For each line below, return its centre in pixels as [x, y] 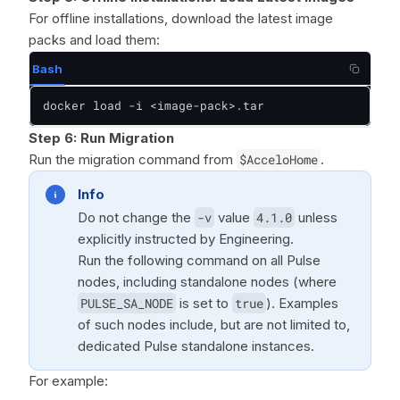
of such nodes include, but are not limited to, [214, 325]
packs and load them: [94, 40]
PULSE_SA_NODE [127, 303]
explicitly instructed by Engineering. [186, 239]
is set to [204, 303]
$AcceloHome [279, 159]
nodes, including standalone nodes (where [207, 282]
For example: [68, 381]
